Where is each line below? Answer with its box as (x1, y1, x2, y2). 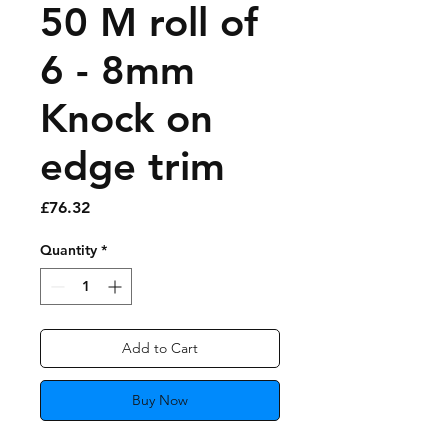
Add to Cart (122, 338, 198, 357)
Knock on (40, 93, 213, 142)
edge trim (40, 141, 225, 190)
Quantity (40, 240, 97, 259)
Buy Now (132, 390, 188, 409)
